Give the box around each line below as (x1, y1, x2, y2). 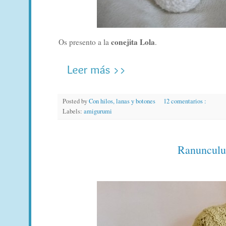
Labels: (63, 106, 84, 116)
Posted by (63, 96, 89, 105)
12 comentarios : (163, 96, 208, 105)
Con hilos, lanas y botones (89, 96, 157, 105)
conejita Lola (111, 36, 155, 47)
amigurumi (84, 106, 112, 116)
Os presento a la (59, 36, 111, 47)
